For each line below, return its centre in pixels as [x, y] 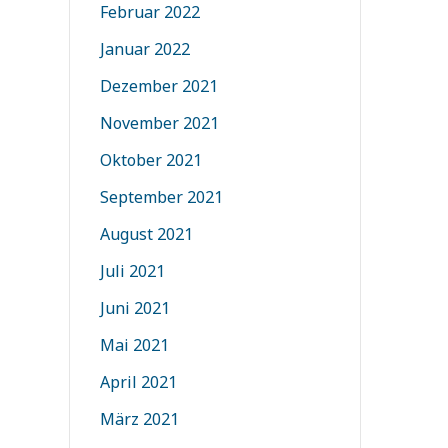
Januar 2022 [144, 49]
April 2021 [138, 382]
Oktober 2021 [150, 160]
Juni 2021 [134, 308]
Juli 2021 [132, 271]
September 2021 [161, 197]
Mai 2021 [134, 345]
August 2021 [146, 234]
